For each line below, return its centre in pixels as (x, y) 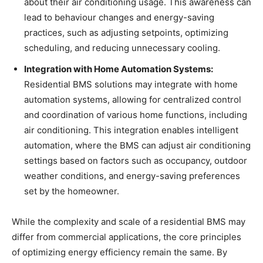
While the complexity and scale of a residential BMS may (129, 222)
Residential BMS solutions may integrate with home (131, 84)
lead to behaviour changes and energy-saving (119, 17)
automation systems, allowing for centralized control (133, 100)
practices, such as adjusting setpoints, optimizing (126, 33)
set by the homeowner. (72, 191)
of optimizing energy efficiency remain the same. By (119, 252)
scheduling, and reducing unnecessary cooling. (122, 48)
